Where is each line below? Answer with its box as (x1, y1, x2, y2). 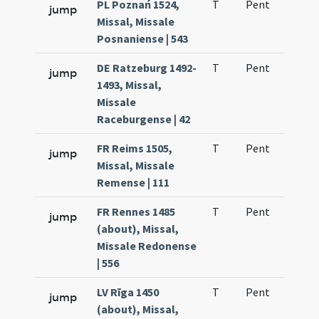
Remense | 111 (97, 175, 170, 189)
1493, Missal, (97, 78, 162, 92)
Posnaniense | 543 (97, 31, 189, 46)
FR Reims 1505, (97, 141, 173, 155)
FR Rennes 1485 (97, 204, 176, 219)
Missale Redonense (97, 239, 197, 253)
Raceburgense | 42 (97, 112, 191, 126)
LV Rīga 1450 (97, 285, 159, 299)
